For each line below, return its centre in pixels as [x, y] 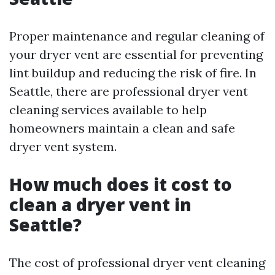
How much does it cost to [121, 184]
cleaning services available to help [108, 110]
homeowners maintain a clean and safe [122, 128]
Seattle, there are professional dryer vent [129, 91]
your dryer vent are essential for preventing [136, 55]
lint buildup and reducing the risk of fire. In [133, 73]
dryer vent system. [63, 147]
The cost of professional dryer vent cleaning [137, 263]
